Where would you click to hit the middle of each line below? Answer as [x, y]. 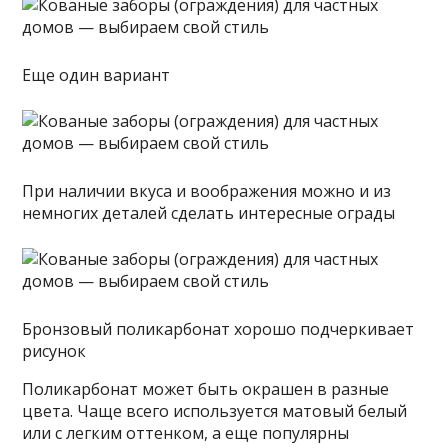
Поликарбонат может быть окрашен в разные [206, 388]
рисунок [54, 350]
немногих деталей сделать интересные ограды [209, 212]
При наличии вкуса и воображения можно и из [207, 190]
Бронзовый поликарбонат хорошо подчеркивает [218, 328]
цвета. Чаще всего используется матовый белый [215, 410]
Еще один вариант [96, 74]
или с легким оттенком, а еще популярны [186, 432]
